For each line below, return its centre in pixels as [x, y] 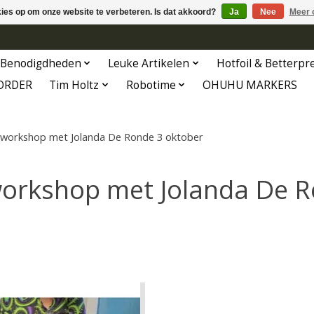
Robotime [151, 85]
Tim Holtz [74, 85]
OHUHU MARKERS [250, 85]
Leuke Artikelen [149, 63]
